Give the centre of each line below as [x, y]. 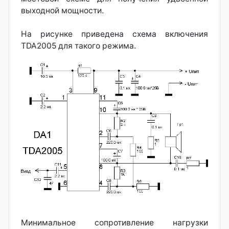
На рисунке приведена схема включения [114, 34]
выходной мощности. [62, 10]
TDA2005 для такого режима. [78, 45]
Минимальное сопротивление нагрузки [114, 223]
